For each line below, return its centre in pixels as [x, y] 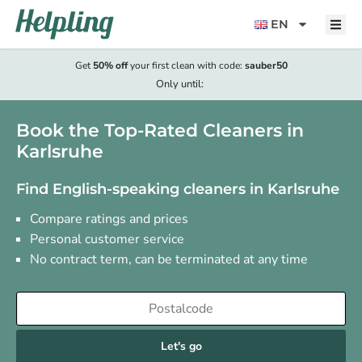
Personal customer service [107, 239]
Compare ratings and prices [109, 219]
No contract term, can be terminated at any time [169, 259]
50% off [110, 65]
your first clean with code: [186, 65]
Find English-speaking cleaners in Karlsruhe [178, 189]
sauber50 [266, 65]
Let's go [181, 346]
